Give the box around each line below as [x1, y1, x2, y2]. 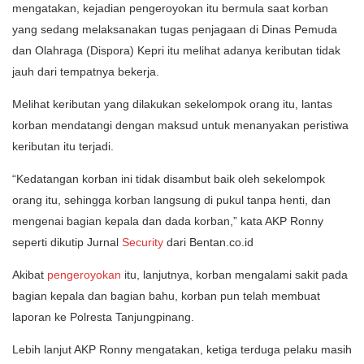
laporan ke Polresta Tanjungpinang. [12, 310, 194, 324]
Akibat [12, 268, 47, 282]
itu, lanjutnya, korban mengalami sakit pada [121, 268, 348, 282]
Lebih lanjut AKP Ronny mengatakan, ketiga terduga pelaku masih [12, 343, 352, 357]
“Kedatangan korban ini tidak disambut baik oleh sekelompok [12, 172, 325, 186]
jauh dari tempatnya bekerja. [12, 65, 159, 79]
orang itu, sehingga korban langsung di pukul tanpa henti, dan [12, 193, 331, 207]
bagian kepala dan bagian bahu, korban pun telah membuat [12, 289, 320, 303]
